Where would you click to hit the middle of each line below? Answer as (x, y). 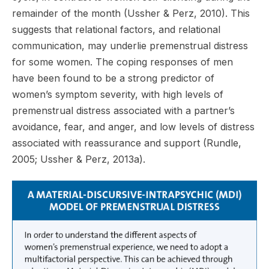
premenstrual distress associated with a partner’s (123, 110)
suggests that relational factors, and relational (116, 29)
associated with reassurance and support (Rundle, (127, 143)
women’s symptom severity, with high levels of (118, 94)
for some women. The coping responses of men (122, 62)
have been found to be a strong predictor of (113, 78)
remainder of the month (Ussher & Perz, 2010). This (131, 13)
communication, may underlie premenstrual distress (130, 45)
